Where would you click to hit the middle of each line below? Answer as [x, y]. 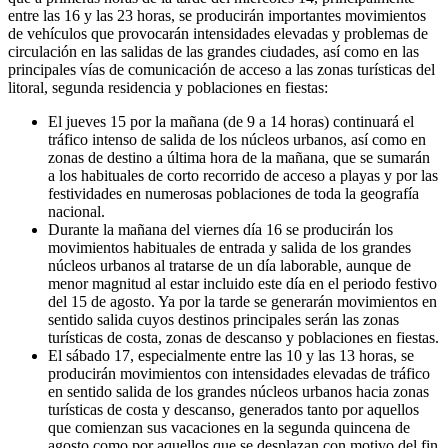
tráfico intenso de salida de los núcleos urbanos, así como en [237, 139]
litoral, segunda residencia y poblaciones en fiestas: [168, 87]
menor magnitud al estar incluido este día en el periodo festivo [242, 283]
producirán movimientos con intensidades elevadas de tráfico [239, 373]
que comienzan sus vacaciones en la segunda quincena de [229, 427]
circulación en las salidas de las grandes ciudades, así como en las [213, 51]
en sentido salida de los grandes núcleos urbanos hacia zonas [238, 391]
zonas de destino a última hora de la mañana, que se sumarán [239, 157]
